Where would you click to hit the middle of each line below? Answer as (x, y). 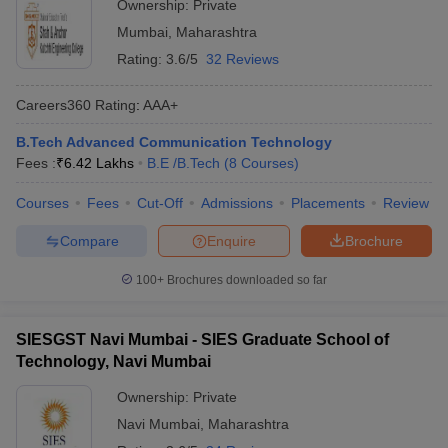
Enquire (231, 240)
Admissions (237, 203)
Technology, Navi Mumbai (113, 361)
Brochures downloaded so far (245, 280)
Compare (89, 240)
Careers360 (53, 104)
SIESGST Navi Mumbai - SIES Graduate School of (202, 339)
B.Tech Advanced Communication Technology (174, 142)
